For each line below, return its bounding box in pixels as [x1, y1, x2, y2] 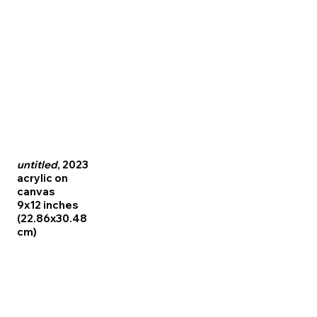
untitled [16, 157, 57, 171]
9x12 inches [16, 197, 79, 212]
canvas [16, 184, 55, 198]
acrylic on [16, 171, 68, 185]
